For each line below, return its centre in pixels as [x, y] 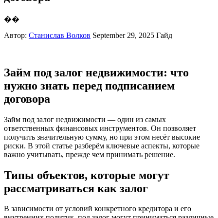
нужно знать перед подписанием [89, 85]
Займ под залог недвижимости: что [96, 72]
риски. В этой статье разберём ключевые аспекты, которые [102, 145]
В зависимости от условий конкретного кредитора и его [98, 209]
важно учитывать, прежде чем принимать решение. [90, 154]
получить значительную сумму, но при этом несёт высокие [102, 137]
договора [27, 99]
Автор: [16, 35]
